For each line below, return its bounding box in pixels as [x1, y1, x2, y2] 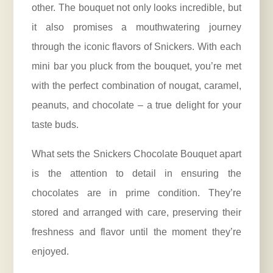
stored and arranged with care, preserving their [32, 207, 241, 218]
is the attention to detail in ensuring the [32, 168, 241, 179]
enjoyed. [32, 246, 69, 257]
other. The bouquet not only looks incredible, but [32, 2, 241, 13]
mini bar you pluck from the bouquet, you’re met [32, 61, 241, 72]
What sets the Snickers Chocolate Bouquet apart [32, 149, 241, 160]
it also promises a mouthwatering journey [32, 22, 241, 33]
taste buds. [32, 119, 79, 130]
